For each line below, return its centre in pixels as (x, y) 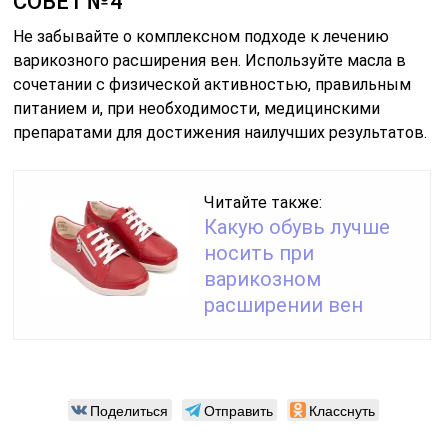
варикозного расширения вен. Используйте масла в (210, 61)
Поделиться (129, 410)
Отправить (239, 410)
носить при (259, 253)
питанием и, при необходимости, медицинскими (197, 109)
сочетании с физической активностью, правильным (212, 85)
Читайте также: (263, 203)
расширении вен (284, 305)
